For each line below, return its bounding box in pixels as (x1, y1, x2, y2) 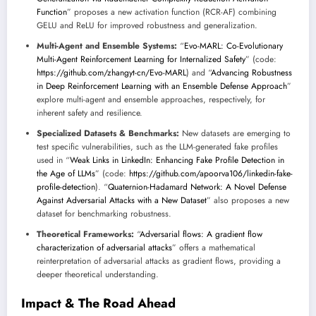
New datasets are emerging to (179, 127, 291, 140)
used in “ (37, 154, 70, 167)
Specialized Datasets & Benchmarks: (37, 127, 179, 140)
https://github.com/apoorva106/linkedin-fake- (129, 167, 293, 181)
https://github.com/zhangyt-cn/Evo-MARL (37, 66, 186, 80)
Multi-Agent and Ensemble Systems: (37, 39, 177, 53)
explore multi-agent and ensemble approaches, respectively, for (37, 93, 265, 107)
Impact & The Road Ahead (21, 294, 176, 313)
